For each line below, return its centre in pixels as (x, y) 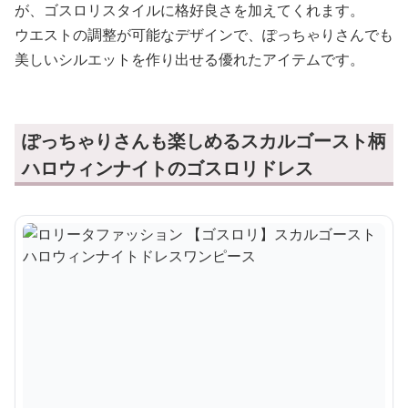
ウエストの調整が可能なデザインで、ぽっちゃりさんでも (204, 34)
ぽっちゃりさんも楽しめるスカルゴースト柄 (204, 140)
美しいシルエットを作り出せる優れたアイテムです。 (189, 59)
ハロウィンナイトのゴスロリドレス (168, 168)
